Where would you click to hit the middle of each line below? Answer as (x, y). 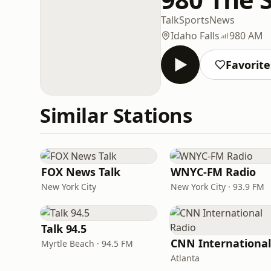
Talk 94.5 (64, 229)
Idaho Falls (195, 35)
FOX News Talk (81, 172)
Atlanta (185, 258)
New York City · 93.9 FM (217, 187)
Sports (194, 20)
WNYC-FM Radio (213, 172)
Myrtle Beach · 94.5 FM (87, 243)
